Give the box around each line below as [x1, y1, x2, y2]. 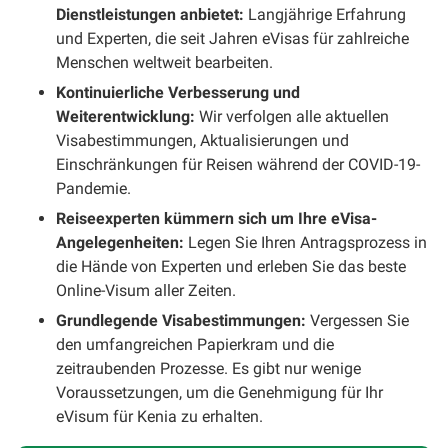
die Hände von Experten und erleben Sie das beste [56, 256, 406, 276]
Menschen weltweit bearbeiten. [56, 52, 273, 72]
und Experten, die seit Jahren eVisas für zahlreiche [56, 28, 409, 48]
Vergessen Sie [306, 310, 409, 330]
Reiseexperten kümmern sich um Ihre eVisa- [56, 208, 377, 228]
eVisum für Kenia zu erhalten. [56, 406, 263, 426]
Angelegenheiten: [56, 232, 188, 252]
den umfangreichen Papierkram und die [56, 334, 334, 354]
